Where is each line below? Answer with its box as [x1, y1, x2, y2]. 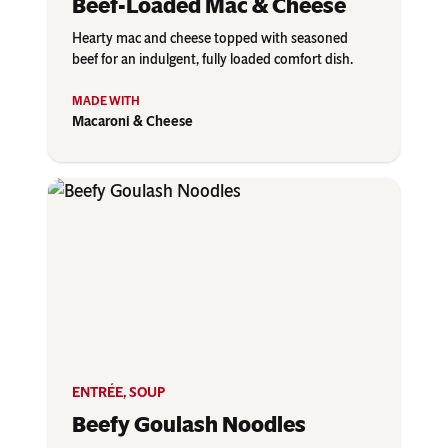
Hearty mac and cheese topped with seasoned [72, 30, 348, 48]
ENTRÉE [72, 384, 123, 402]
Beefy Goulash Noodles [72, 411, 306, 439]
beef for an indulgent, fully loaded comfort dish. [72, 51, 353, 69]
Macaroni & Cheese [72, 113, 193, 131]
